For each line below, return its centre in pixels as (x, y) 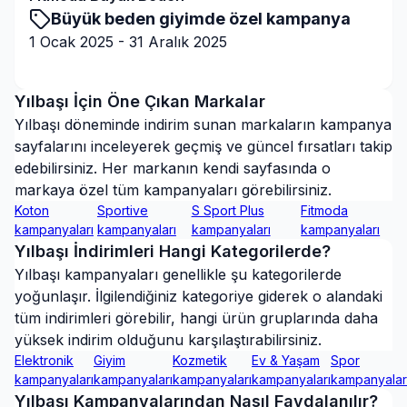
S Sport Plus (228, 210)
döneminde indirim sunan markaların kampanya (226, 124)
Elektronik (44, 360)
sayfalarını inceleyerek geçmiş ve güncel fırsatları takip (203, 146)
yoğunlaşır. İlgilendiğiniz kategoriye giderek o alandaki (199, 296)
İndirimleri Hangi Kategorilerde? (200, 251)
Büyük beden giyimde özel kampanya (201, 19)
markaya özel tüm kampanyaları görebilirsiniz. (173, 190)
